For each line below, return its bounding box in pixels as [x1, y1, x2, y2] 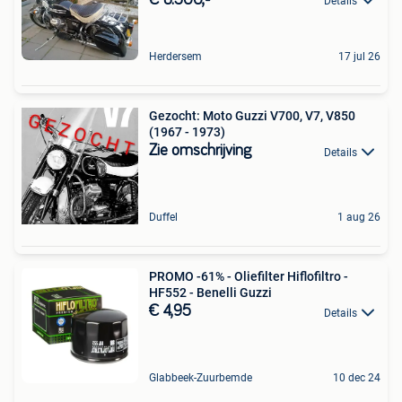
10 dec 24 [333, 371, 380, 385]
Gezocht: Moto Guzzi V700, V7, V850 [149, 109, 355, 124]
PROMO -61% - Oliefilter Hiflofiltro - [149, 269, 348, 284]
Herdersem [149, 50, 202, 64]
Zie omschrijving [149, 143, 251, 160]
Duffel [149, 211, 178, 224]
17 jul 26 [338, 50, 380, 64]
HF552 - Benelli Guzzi [149, 285, 272, 301]
